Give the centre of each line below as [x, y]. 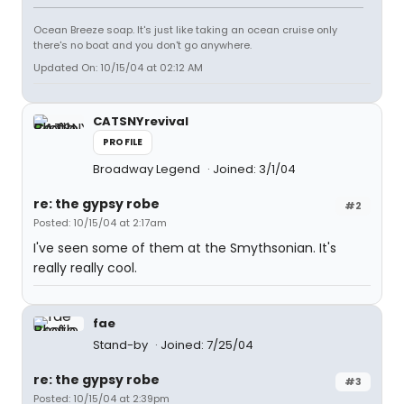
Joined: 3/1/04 [254, 169]
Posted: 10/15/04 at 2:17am [100, 223]
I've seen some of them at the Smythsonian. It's [185, 248]
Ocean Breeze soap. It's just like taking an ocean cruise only [185, 30]
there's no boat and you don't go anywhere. [142, 45]
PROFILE [123, 142]
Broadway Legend [148, 169]
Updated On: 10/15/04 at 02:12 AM [118, 68]
